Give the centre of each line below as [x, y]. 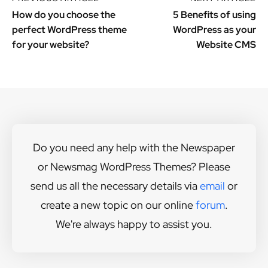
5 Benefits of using [214, 15]
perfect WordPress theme [69, 30]
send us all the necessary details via [115, 186]
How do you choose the [64, 15]
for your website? [51, 45]
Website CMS [226, 45]
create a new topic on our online [118, 205]
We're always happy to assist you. [134, 224]
